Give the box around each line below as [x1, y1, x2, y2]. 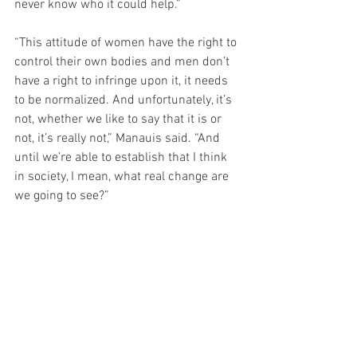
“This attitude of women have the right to [14, 34, 240, 51]
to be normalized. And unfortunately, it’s [14, 92, 235, 108]
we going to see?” [14, 187, 109, 204]
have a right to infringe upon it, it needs [14, 73, 231, 89]
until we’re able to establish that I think [14, 149, 230, 166]
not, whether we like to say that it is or [14, 111, 225, 127]
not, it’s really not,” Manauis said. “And [14, 130, 223, 147]
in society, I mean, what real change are [14, 168, 232, 185]
